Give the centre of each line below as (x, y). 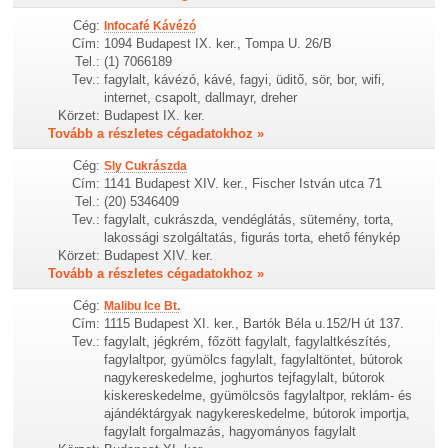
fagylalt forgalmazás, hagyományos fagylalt (230, 432)
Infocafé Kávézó (150, 26)
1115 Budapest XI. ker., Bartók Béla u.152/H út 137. (254, 324)
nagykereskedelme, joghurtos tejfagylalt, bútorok (245, 378)
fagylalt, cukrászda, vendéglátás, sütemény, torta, (249, 220)
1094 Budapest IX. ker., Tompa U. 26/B (218, 44)
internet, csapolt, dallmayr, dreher (201, 98)
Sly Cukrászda (146, 166)
